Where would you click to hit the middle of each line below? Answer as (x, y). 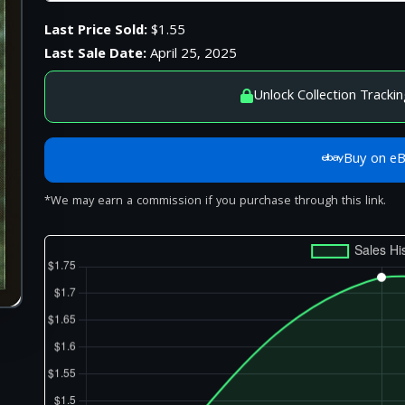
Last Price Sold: (96, 32)
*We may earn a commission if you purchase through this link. (216, 202)
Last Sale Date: (96, 55)
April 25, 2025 (192, 55)
